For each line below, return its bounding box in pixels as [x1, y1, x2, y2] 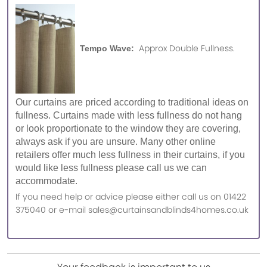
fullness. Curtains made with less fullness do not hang [15, 110, 242, 121]
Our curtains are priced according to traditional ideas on [15, 97, 249, 108]
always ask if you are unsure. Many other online [15, 136, 216, 147]
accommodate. [15, 176, 80, 187]
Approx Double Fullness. [139, 42, 235, 54]
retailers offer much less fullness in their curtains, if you [15, 150, 245, 160]
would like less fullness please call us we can [15, 163, 207, 173]
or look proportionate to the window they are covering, [15, 123, 241, 134]
